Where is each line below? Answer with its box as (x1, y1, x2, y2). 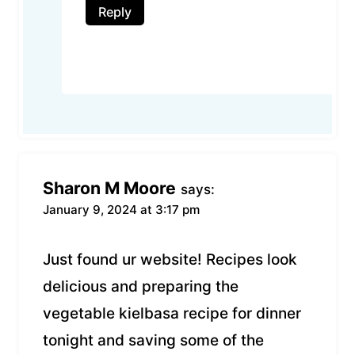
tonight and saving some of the (43, 330, 264, 349)
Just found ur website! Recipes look (43, 250, 297, 269)
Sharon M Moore (43, 177, 176, 199)
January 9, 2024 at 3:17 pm (43, 202, 200, 218)
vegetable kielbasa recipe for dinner (43, 303, 301, 323)
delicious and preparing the (43, 277, 239, 296)
